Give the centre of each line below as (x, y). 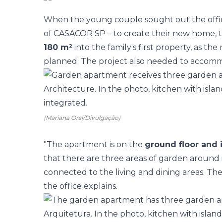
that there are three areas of (101, 158)
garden (173, 158)
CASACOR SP (80, 33)
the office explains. (81, 186)
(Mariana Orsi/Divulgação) (82, 118)
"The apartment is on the (94, 144)
